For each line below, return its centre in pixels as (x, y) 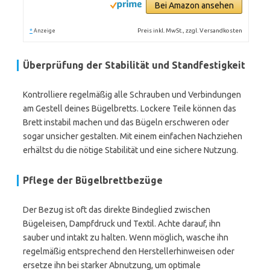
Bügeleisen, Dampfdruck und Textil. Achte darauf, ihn (122, 224)
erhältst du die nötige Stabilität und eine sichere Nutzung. (130, 150)
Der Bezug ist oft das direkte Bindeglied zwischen (117, 210)
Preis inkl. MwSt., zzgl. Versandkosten (190, 30)
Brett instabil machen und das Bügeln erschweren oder (126, 122)
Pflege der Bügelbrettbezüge (93, 180)
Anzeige (45, 31)
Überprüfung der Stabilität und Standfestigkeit (134, 65)
